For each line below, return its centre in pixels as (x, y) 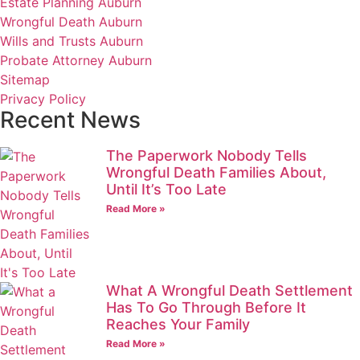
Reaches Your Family (178, 324)
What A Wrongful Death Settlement (229, 290)
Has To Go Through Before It (206, 307)
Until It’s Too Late (166, 189)
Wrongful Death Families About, (216, 172)
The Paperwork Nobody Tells (207, 155)
